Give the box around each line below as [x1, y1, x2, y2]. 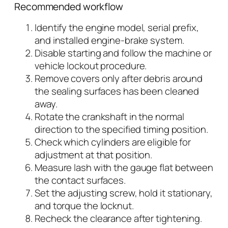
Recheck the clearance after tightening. [35, 212, 203, 225]
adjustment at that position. [35, 148, 153, 162]
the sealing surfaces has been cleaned [35, 84, 199, 98]
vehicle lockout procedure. [35, 59, 147, 73]
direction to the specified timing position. [35, 123, 208, 136]
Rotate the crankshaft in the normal [35, 110, 184, 124]
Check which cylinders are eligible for [35, 135, 191, 149]
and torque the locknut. [35, 199, 134, 213]
